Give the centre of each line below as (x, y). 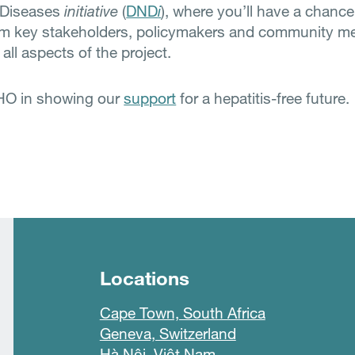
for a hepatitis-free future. (263, 98)
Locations (144, 278)
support (150, 98)
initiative (92, 11)
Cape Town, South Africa (182, 313)
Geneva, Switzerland (168, 333)
